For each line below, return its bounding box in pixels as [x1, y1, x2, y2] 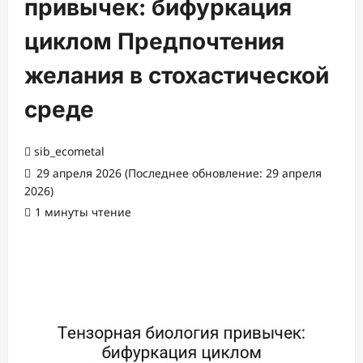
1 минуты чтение [35, 204, 131, 220]
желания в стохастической [24, 62, 329, 89]
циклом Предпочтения [24, 28, 284, 55]
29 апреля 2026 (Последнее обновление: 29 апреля [33, 165, 322, 181]
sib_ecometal [34, 143, 105, 159]
